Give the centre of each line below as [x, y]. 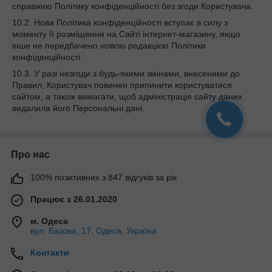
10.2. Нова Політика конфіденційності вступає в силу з [120, 23]
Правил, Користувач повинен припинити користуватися [122, 85]
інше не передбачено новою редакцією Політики [109, 46]
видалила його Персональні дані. [78, 108]
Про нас [30, 155]
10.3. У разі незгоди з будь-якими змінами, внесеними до [126, 74]
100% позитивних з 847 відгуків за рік [104, 178]
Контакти [50, 253]
